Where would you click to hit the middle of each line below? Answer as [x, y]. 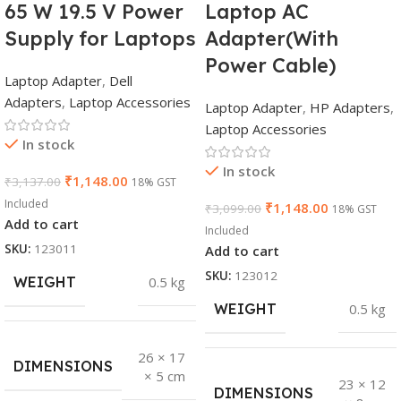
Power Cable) [271, 66]
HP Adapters [350, 108]
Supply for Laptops [100, 39]
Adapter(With [272, 39]
